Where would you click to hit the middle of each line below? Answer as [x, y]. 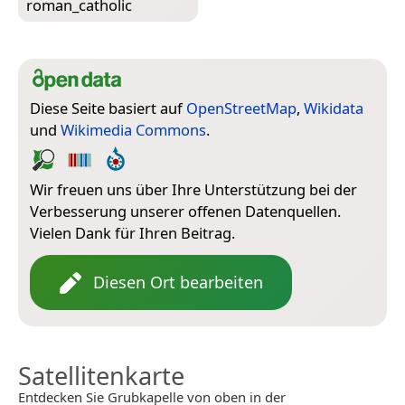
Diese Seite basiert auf [108, 108]
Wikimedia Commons [133, 130]
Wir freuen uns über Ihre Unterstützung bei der [193, 190]
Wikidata [334, 108]
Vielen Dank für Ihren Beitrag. [132, 233]
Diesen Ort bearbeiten [178, 283]
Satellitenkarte [101, 376]
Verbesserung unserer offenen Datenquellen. [185, 212]
